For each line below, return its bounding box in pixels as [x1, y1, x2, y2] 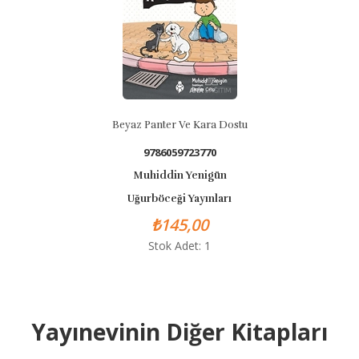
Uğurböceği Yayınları [121, 192, 226, 205]
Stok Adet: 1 [142, 238, 205, 253]
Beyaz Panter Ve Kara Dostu [105, 119, 241, 131]
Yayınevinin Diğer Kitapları [31, 317, 328, 347]
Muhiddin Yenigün [126, 169, 220, 182]
